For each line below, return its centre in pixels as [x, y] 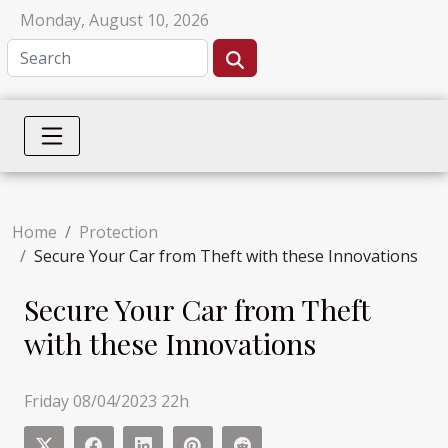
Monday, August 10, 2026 [114, 20]
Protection [118, 232]
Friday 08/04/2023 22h [106, 400]
